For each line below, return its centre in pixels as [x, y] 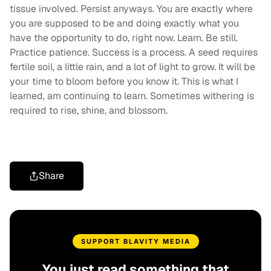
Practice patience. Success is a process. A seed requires [134, 53]
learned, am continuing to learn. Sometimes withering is [132, 96]
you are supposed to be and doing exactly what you [124, 24]
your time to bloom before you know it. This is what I [124, 82]
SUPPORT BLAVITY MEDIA [135, 242]
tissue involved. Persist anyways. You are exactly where [131, 9]
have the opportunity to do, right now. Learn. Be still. [124, 38]
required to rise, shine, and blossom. [89, 111]
